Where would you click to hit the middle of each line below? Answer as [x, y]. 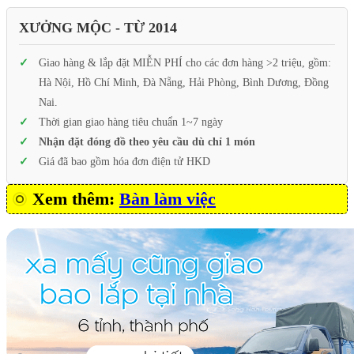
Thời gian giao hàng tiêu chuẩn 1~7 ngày [131, 122]
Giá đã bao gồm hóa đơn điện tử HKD [124, 162]
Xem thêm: [76, 199]
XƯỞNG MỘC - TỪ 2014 [98, 28]
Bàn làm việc [168, 199]
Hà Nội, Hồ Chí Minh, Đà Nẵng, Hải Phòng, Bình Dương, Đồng [184, 83]
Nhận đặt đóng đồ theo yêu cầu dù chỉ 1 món [147, 142]
